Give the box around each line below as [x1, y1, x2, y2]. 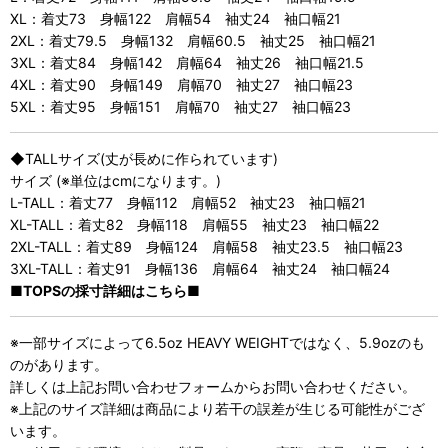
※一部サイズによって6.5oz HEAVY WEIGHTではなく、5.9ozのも [10, 333, 425, 351]
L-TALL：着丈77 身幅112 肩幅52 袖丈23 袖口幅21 [10, 193, 366, 211]
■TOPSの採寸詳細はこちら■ [10, 281, 200, 299]
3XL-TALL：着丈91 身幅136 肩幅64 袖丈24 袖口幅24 [10, 259, 390, 277]
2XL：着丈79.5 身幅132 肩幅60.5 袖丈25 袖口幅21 [10, 31, 376, 49]
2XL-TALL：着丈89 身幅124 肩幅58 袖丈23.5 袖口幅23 [10, 237, 403, 255]
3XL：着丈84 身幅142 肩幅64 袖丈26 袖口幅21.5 [10, 53, 364, 71]
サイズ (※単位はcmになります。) [10, 171, 221, 189]
